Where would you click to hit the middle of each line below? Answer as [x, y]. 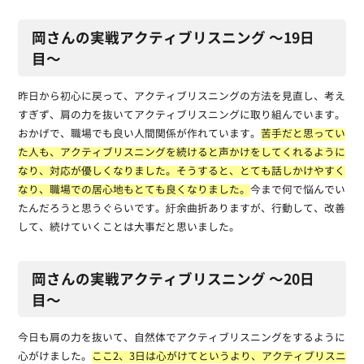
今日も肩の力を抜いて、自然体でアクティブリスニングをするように [181, 338]
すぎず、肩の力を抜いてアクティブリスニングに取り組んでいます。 [181, 115]
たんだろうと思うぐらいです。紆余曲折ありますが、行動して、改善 [181, 209]
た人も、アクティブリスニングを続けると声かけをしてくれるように [181, 153]
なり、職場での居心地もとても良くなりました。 [134, 190]
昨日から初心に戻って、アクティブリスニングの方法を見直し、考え [181, 97]
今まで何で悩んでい [297, 190]
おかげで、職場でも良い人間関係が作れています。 [139, 134]
